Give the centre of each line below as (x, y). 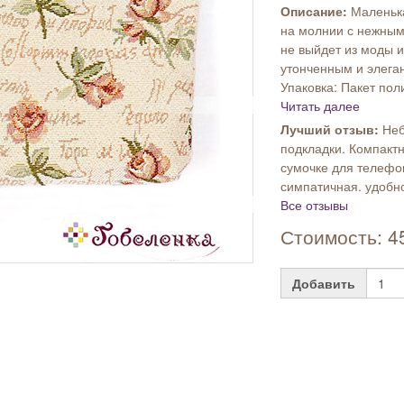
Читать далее (321, 106)
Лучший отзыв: (332, 129)
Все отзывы (315, 205)
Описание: (316, 11)
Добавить (324, 283)
